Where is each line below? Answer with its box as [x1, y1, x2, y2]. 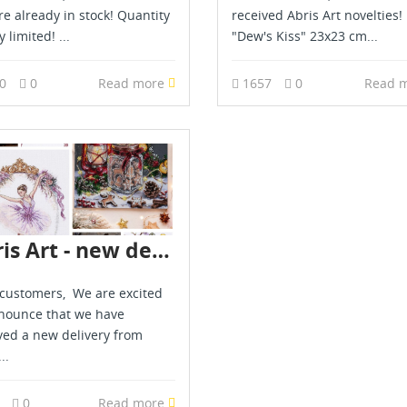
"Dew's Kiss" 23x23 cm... [232, 27, 378, 45]
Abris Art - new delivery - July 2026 [151, 234, 170, 264]
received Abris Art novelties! [232, 6, 402, 25]
